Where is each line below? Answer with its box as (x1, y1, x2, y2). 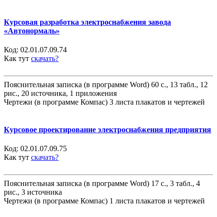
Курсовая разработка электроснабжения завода (4, 17, 171, 26)
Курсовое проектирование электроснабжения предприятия (4, 125, 211, 134)
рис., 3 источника (4, 188, 62, 197)
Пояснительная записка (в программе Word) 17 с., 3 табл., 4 (4, 179, 200, 188)
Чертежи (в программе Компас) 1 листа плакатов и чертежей (4, 197, 205, 205)
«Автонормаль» (4, 26, 60, 35)
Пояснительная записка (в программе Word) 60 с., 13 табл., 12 (4, 80, 208, 89)
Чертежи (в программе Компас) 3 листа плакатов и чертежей (4, 97, 205, 106)
